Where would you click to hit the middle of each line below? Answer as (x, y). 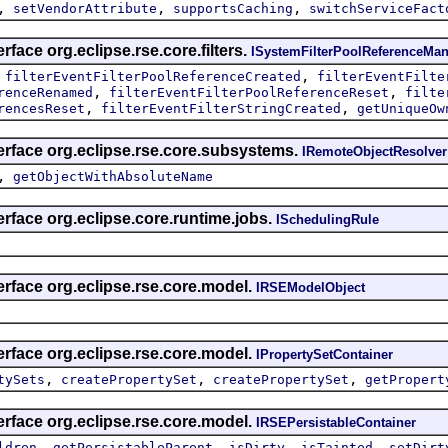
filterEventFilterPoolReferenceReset (249, 92)
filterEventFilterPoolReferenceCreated (153, 76)
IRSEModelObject (310, 287)
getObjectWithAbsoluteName (113, 176)
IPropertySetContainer (324, 354)
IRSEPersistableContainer (336, 422)
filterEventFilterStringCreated (221, 108)
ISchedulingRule (327, 219)
